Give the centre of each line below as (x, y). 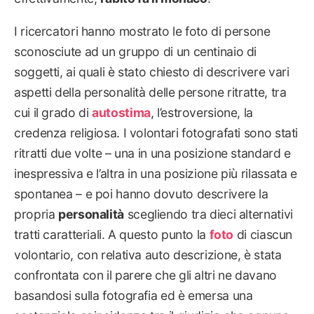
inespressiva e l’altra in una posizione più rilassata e (156, 173)
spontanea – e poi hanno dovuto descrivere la (141, 193)
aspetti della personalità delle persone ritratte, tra (150, 92)
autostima (121, 112)
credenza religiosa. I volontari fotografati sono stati (156, 132)
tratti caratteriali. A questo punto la (112, 234)
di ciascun (263, 234)
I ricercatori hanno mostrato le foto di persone (142, 31)
